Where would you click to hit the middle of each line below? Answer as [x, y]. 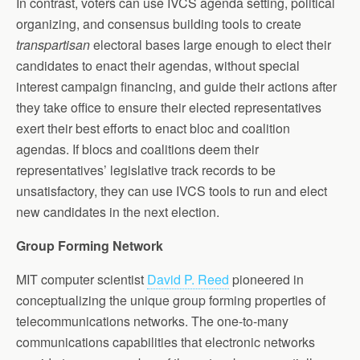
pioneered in [266, 279]
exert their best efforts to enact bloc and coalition [153, 128]
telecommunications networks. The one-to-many [152, 321]
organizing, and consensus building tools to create [159, 23]
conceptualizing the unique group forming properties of [171, 300]
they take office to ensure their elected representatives [169, 107]
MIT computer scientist [82, 279]
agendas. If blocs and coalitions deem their [137, 149]
